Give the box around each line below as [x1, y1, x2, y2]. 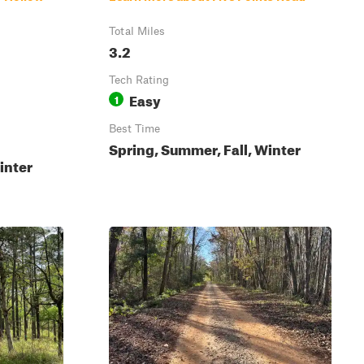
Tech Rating [109, 73, 169, 86]
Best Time [109, 122, 160, 135]
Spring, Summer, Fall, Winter [109, 136, 301, 158]
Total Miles [109, 24, 165, 37]
